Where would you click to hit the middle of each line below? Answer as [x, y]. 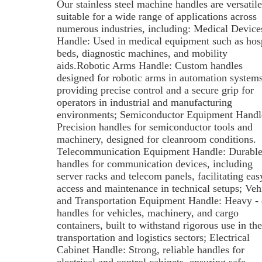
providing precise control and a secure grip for [155, 90]
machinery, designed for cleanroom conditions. [156, 139]
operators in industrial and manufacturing [144, 102]
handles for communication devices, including [154, 164]
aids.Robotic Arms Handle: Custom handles [149, 65]
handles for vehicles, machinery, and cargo [147, 213]
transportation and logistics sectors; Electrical [153, 237]
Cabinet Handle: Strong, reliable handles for [150, 250]
